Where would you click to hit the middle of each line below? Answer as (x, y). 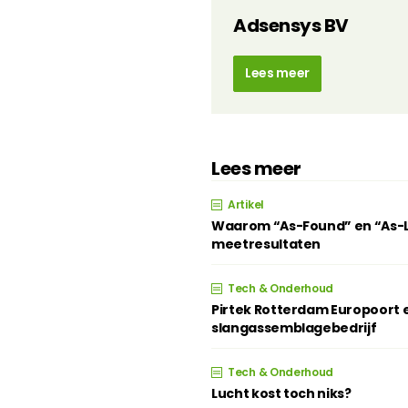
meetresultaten (266, 244)
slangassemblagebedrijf (294, 328)
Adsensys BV (291, 25)
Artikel (246, 204)
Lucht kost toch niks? (281, 393)
